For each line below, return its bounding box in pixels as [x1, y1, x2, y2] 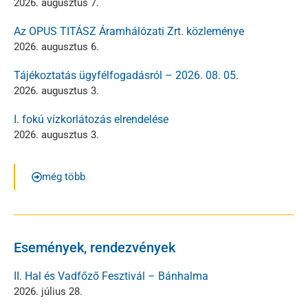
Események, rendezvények [14, 239, 175, 256]
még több [42, 170, 85, 183]
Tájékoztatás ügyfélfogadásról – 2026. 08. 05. [14, 68, 239, 82]
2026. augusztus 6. [14, 40, 99, 53]
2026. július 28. [14, 285, 82, 298]
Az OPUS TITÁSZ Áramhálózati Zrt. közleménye [14, 24, 244, 38]
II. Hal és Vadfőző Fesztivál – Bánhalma [14, 269, 208, 283]
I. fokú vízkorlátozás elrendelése [14, 112, 168, 126]
